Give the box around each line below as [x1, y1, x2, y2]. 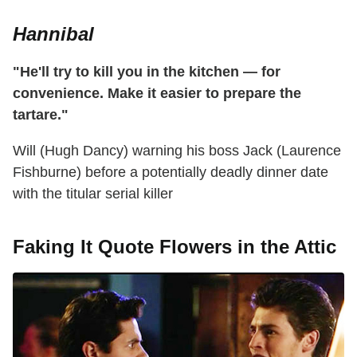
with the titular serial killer [13, 186, 173, 202]
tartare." [13, 107, 69, 124]
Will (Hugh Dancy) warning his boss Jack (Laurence [13, 143, 341, 159]
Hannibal [13, 23, 94, 45]
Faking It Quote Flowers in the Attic [13, 236, 336, 258]
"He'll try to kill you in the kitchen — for [13, 64, 280, 80]
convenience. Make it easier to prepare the [13, 85, 301, 102]
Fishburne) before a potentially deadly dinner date [13, 164, 328, 181]
